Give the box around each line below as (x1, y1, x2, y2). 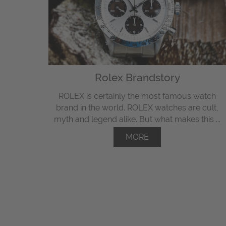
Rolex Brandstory (94, 71, 180, 84)
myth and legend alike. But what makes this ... (54, 115, 221, 125)
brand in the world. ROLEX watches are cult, (56, 103, 219, 113)
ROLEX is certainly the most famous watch (59, 91, 216, 101)
